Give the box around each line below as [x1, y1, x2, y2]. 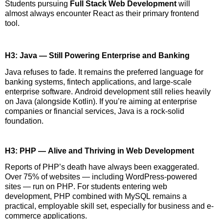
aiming [127, 97, 154, 106]
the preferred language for [112, 67, 203, 76]
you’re [105, 97, 127, 106]
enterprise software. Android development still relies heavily [5, 87, 211, 96]
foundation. [5, 116, 44, 125]
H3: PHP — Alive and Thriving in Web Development [5, 147, 194, 155]
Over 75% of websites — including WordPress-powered [5, 173, 197, 181]
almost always [5, 9, 54, 18]
